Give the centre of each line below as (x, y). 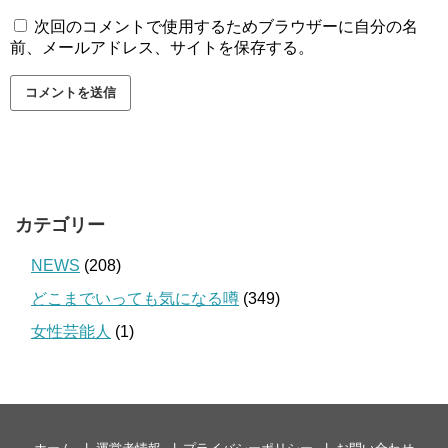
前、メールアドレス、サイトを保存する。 (162, 47)
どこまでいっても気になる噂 (135, 298)
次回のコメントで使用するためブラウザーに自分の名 (226, 26)
